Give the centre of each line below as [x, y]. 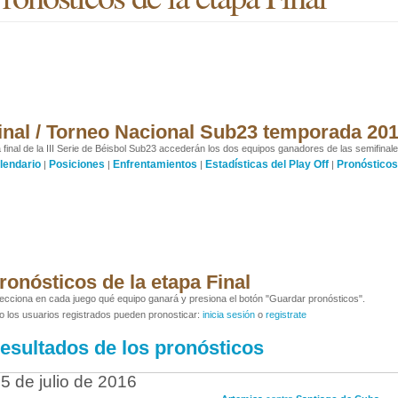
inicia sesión [229, 314]
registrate [286, 314]
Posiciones [77, 164]
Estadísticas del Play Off [267, 164]
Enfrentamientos [155, 164]
